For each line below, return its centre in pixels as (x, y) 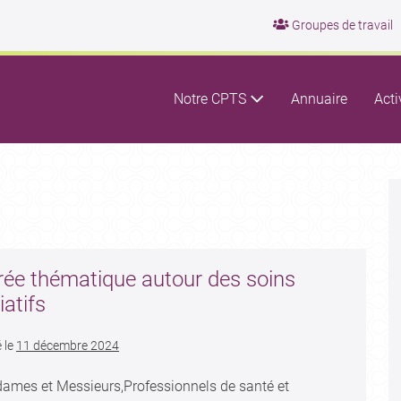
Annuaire (319, 99)
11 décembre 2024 (67, 346)
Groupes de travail (341, 25)
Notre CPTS (212, 99)
